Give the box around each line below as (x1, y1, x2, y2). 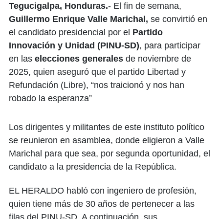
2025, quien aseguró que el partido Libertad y (9, 67, 186, 77)
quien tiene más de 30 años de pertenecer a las (9, 199, 195, 209)
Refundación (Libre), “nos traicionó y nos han (9, 80, 184, 90)
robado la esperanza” (9, 93, 92, 104)
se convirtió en (148, 14, 207, 24)
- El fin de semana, (108, 1, 181, 11)
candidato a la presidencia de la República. (9, 162, 176, 172)
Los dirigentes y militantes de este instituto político (9, 122, 204, 132)
